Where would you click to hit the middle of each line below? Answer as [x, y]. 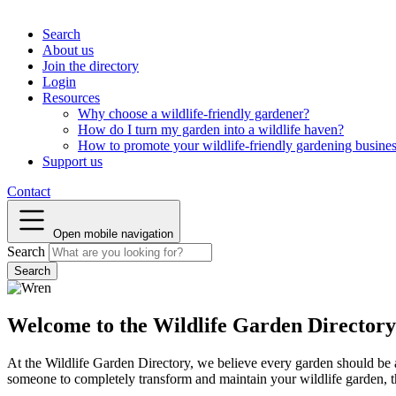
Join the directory [91, 66]
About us [68, 50]
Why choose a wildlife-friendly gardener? [194, 114]
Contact [29, 191]
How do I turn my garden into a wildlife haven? [211, 129]
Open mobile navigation [113, 234]
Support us [72, 161]
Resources [71, 98]
